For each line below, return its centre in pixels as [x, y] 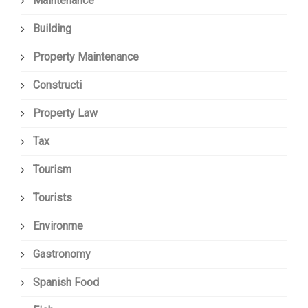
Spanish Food [66, 283]
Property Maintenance [86, 57]
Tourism [52, 170]
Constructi [57, 85]
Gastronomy [62, 254]
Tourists [53, 198]
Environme [58, 226]
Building [52, 29]
